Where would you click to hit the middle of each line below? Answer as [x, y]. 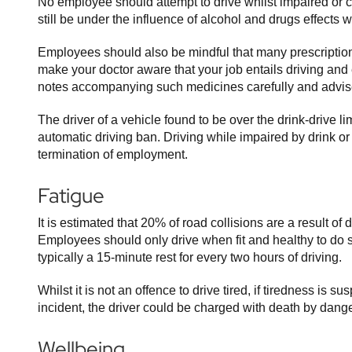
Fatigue [71, 196]
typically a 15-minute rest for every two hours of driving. [190, 257]
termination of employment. [113, 154]
